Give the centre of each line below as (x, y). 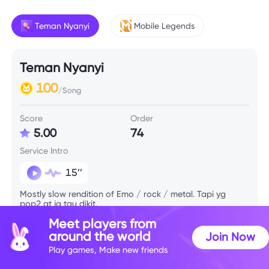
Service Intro (44, 151)
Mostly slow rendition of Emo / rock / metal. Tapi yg (123, 194)
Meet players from (103, 223)
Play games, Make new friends (109, 250)
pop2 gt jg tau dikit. (59, 204)
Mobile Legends (165, 26)
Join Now (231, 237)
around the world (100, 236)
